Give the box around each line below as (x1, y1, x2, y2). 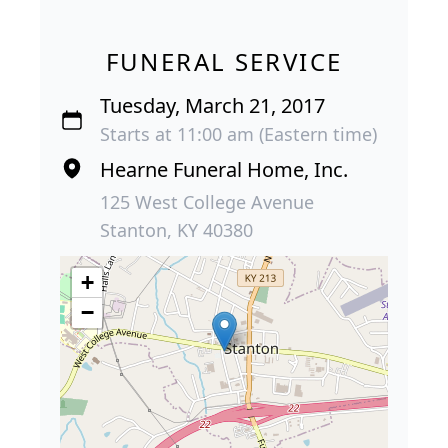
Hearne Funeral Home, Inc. (100, 155, 348, 183)
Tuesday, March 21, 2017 (100, 91, 325, 119)
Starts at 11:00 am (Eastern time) (100, 121, 377, 146)
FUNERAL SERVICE (105, 44, 343, 78)
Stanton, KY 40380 (100, 217, 253, 242)
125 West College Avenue (100, 189, 314, 214)
